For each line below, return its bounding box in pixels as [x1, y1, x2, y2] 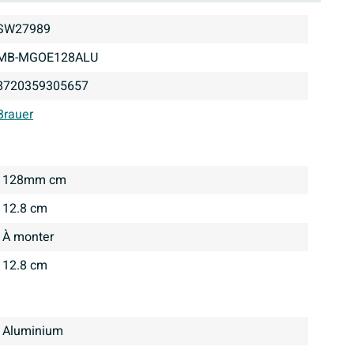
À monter [10, 228, 54, 247]
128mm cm [9, 171, 66, 190]
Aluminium [10, 322, 63, 341]
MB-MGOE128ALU [7, 48, 98, 68]
